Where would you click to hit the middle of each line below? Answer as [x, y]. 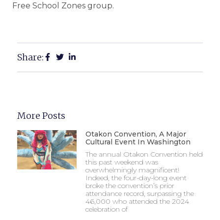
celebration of [106, 209]
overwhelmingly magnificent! [132, 170]
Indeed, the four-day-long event [136, 178]
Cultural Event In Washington [138, 142]
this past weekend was [122, 162]
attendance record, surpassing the [139, 193]
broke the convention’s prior [130, 185]
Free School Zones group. [63, 6]
